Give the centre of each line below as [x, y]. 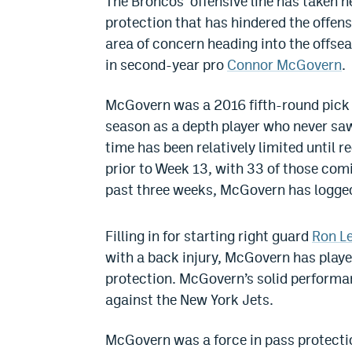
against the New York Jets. [189, 300]
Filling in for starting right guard [209, 236]
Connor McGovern [284, 65]
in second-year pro [166, 65]
